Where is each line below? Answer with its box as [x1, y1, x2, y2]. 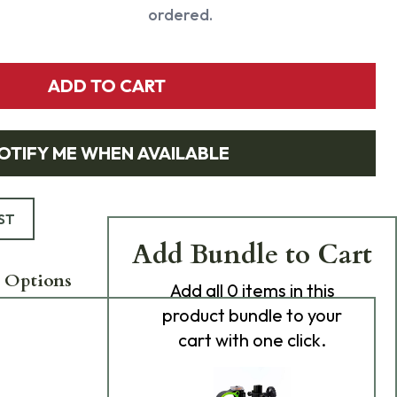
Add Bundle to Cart [132, 237, 372, 273]
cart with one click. [178, 329, 326, 351]
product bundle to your [162, 304, 342, 326]
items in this [237, 279, 335, 301]
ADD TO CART [47, 74, 166, 97]
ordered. [147, 4, 213, 25]
